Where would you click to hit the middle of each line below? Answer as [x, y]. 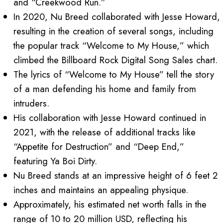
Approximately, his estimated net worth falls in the [110, 205]
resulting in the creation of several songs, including [114, 31]
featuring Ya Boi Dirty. [56, 161]
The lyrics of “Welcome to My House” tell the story [114, 75]
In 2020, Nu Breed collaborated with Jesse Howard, [117, 17]
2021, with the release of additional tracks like [105, 132]
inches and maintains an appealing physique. [101, 190]
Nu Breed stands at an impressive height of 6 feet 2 [116, 176]
